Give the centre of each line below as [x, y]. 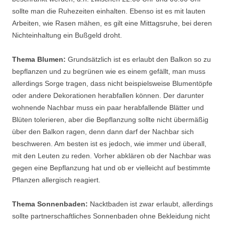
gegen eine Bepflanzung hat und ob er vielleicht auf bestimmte [111, 168]
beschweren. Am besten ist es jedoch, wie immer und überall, [109, 144]
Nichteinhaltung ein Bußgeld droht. [67, 35]
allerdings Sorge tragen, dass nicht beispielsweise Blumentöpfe [112, 84]
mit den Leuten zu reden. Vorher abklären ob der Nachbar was [111, 156]
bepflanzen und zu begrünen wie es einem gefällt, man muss [109, 72]
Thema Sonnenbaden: [50, 204]
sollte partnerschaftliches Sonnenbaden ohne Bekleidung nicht [111, 216]
